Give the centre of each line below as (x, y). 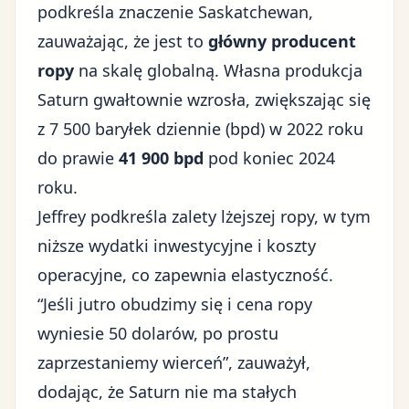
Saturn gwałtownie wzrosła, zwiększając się (204, 100)
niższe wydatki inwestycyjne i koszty (177, 246)
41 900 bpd (161, 158)
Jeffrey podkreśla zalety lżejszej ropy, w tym (204, 216)
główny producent (282, 41)
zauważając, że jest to (123, 41)
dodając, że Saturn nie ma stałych (167, 392)
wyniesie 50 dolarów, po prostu (158, 333)
